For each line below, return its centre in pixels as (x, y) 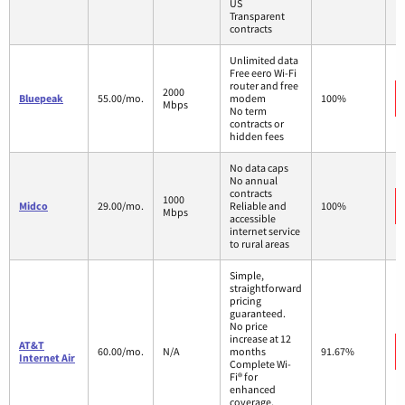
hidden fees (257, 136)
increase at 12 (260, 338)
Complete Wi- (260, 363)
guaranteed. (258, 313)
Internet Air (47, 357)
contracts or (257, 123)
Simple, (247, 275)
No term (248, 110)
